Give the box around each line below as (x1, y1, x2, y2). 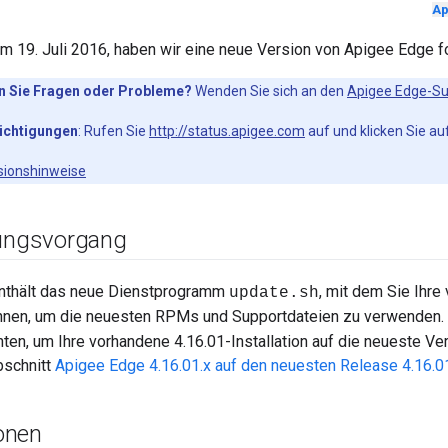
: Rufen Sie (78, 123, 149, 140)
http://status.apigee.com (149, 123, 305, 140)
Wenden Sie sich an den (192, 83, 347, 100)
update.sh (229, 284, 319, 303)
